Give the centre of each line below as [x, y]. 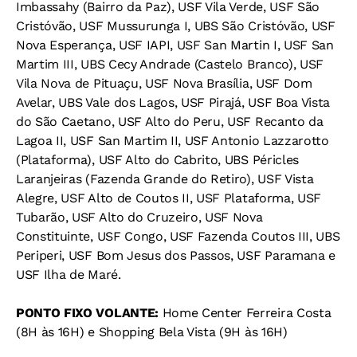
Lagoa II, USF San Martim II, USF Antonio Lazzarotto [173, 141]
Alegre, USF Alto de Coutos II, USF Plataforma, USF [169, 198]
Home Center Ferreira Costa [245, 313]
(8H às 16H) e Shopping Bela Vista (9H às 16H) [152, 332]
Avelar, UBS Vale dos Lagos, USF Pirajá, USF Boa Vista [173, 103]
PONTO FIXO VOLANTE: [87, 313]
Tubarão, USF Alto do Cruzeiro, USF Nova [139, 218]
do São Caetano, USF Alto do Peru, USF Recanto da [170, 122]
